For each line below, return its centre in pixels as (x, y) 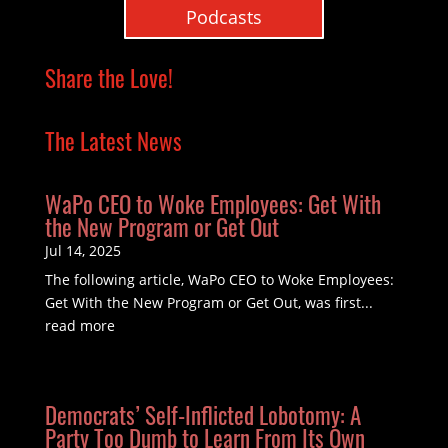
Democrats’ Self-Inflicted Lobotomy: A (202, 414)
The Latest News (113, 140)
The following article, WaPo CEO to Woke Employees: (219, 279)
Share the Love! (108, 77)
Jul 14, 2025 (82, 250)
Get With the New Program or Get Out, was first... (208, 302)
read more (79, 325)
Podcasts (223, 16)
